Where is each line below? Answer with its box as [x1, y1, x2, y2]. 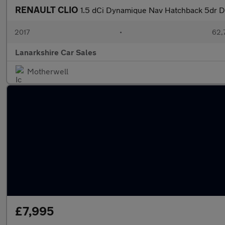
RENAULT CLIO [15, 4, 80, 15]
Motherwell [27, 66, 68, 76]
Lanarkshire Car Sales [15, 47, 96, 57]
